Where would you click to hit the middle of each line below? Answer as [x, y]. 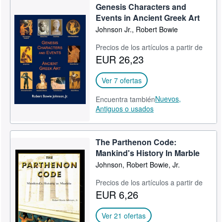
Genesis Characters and [141, 7]
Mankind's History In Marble [148, 153]
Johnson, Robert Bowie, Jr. [138, 165]
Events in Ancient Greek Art [148, 18]
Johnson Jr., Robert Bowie [137, 29]
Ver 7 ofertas [122, 80]
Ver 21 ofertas [124, 216]
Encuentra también [126, 99]
